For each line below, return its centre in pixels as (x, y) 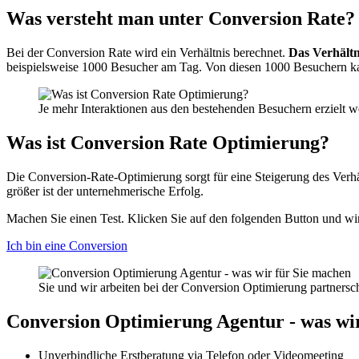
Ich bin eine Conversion (67, 246)
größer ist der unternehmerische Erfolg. (105, 192)
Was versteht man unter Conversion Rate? (181, 19)
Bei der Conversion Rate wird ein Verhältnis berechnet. (147, 53)
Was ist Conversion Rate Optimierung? (168, 143)
